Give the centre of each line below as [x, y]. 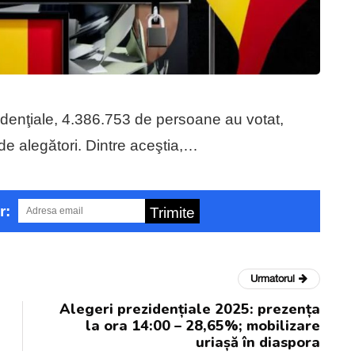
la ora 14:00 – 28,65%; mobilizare [203, 325]
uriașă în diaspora [258, 342]
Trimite [172, 212]
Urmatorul [273, 278]
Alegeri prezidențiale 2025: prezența [190, 309]
